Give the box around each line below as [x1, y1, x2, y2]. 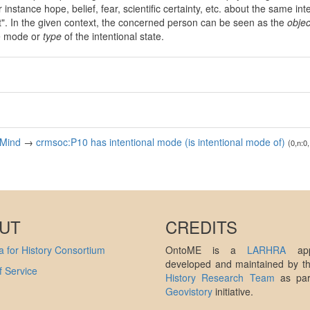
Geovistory [165, 284, 212, 299]
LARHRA [247, 243, 286, 257]
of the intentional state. [62, 29, 164, 44]
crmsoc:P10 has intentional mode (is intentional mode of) [36, 135, 285, 149]
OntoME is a [165, 243, 248, 257]
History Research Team [165, 271, 275, 285]
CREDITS [165, 215, 237, 239]
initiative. [212, 284, 253, 299]
